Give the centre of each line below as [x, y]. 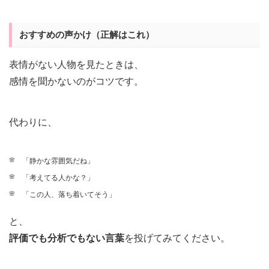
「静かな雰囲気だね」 [58, 161]
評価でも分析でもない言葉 [67, 238]
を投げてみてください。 [177, 238]
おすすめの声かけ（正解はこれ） [87, 34]
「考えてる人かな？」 [58, 178]
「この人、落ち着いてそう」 [69, 195]
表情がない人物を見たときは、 [76, 64]
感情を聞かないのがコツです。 [76, 81]
